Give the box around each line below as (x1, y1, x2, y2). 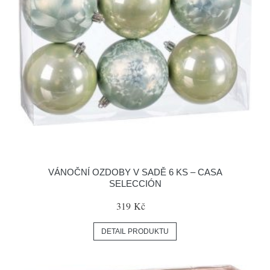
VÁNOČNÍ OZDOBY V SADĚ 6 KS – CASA (48, 167, 222, 177)
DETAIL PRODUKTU (101, 227, 169, 236)
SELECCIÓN (108, 178, 162, 189)
